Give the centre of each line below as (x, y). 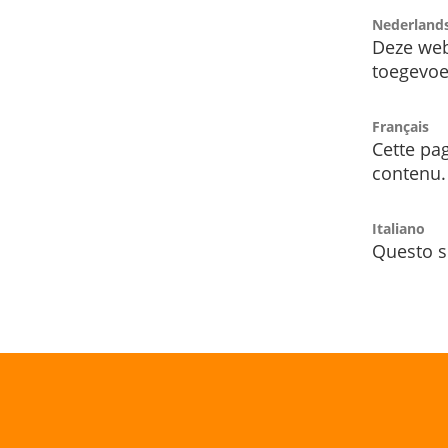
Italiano (398, 229)
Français (400, 127)
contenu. (409, 173)
